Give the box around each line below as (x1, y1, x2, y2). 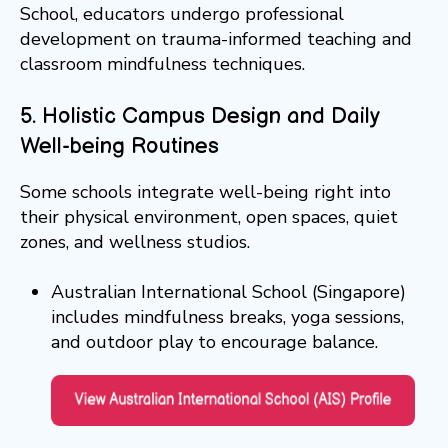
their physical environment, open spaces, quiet (20, 205, 398, 230)
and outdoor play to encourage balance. (50, 330, 378, 355)
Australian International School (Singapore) (50, 280, 406, 305)
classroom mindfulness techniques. (20, 52, 305, 77)
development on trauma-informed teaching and (20, 27, 412, 52)
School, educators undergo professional (20, 2, 344, 27)
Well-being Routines (20, 133, 219, 161)
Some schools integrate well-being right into (20, 180, 391, 205)
